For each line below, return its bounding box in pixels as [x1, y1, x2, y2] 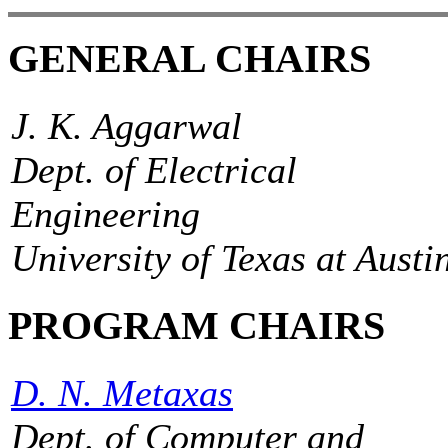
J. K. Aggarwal [11, 105, 242, 148]
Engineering [11, 193, 200, 236]
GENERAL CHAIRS [8, 36, 371, 82]
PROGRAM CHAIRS [8, 302, 385, 348]
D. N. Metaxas [11, 371, 233, 414]
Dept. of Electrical [11, 149, 297, 192]
